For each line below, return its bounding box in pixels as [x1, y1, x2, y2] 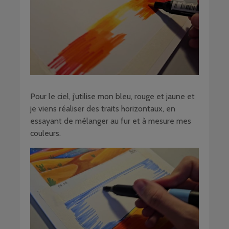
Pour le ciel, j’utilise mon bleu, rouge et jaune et [30, 91, 195, 102]
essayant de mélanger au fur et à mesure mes [30, 116, 191, 126]
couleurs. [30, 128, 61, 139]
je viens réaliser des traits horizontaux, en [30, 104, 175, 114]
